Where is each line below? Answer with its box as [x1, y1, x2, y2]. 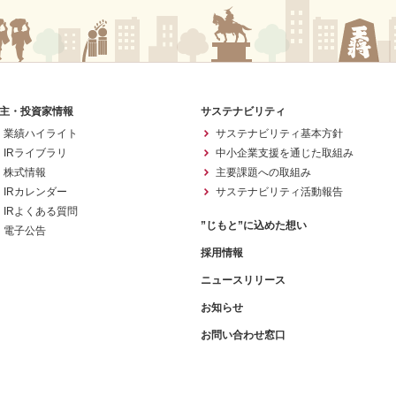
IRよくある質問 [4, 205, 78, 218]
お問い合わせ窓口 [201, 329, 286, 342]
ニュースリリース [201, 274, 286, 287]
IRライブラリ [4, 147, 67, 160]
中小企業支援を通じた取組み [216, 147, 354, 160]
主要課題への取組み [216, 166, 311, 179]
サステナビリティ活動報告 [216, 186, 343, 199]
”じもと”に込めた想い [201, 219, 307, 232]
